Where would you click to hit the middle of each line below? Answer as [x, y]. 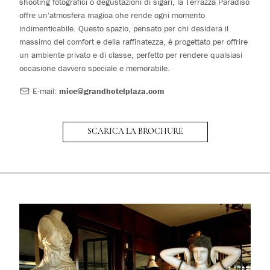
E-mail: [43, 91]
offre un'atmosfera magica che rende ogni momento [112, 15]
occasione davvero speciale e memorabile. [95, 68]
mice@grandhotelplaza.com [111, 91]
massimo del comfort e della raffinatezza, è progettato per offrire [133, 42]
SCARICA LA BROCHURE [135, 132]
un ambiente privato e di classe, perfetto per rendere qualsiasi [131, 55]
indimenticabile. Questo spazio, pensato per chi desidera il [124, 28]
